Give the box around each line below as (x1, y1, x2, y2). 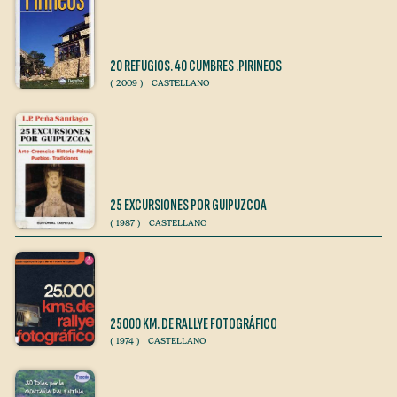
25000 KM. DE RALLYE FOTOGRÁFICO (110, 315, 277, 333)
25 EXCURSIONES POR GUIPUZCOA (110, 197, 267, 215)
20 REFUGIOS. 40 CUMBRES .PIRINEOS (110, 57, 282, 75)
